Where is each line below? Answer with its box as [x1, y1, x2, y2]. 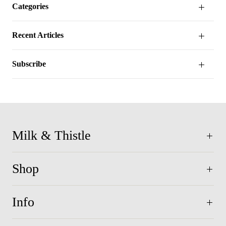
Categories [12, 2, 48, 11]
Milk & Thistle [12, 128, 91, 143]
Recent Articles [12, 31, 64, 39]
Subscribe [12, 60, 46, 68]
